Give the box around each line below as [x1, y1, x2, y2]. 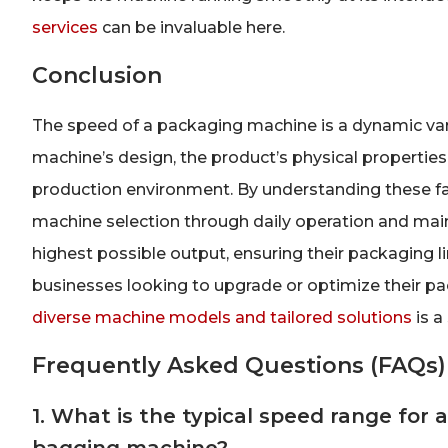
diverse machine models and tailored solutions [32, 307, 412, 327]
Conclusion [32, 61, 162, 89]
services [32, 17, 98, 37]
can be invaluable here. [98, 17, 285, 37]
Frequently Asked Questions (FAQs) [32, 352, 446, 380]
